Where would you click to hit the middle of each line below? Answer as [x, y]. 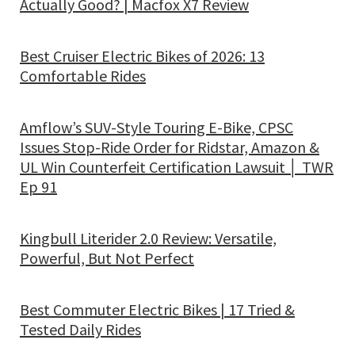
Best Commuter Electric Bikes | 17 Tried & [157, 309]
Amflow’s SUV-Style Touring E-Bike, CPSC [157, 127]
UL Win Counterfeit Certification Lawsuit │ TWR [177, 167]
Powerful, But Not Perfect [107, 258]
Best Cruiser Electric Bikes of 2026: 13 [142, 56]
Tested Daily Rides [80, 329]
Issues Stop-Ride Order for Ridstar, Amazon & [170, 147]
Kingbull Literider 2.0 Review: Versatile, [148, 238]
